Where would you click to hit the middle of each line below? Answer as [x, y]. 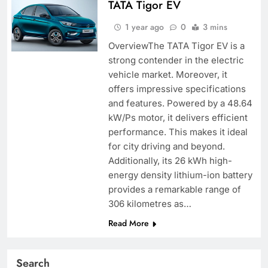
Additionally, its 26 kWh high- [170, 160]
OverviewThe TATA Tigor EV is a [176, 45]
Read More [128, 223]
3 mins [215, 27]
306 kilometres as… [150, 203]
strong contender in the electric [176, 60]
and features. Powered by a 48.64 [180, 103]
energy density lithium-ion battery [180, 175]
